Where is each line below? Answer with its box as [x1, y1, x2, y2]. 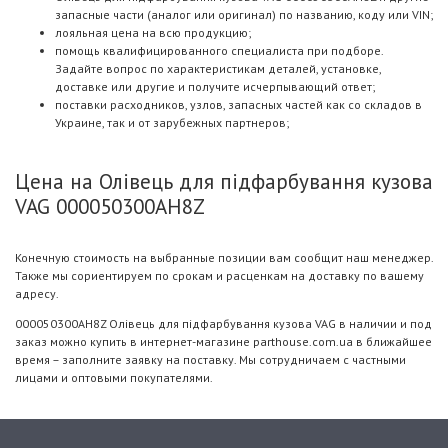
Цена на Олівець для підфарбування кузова [15, 168, 433, 195]
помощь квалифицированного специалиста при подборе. [55, 43, 383, 58]
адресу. [15, 286, 59, 301]
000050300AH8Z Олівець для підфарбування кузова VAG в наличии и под [15, 316, 432, 331]
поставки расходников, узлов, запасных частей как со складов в [55, 97, 422, 112]
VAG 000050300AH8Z [15, 193, 205, 220]
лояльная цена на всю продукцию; [55, 25, 251, 40]
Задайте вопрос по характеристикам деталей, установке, [55, 61, 381, 76]
